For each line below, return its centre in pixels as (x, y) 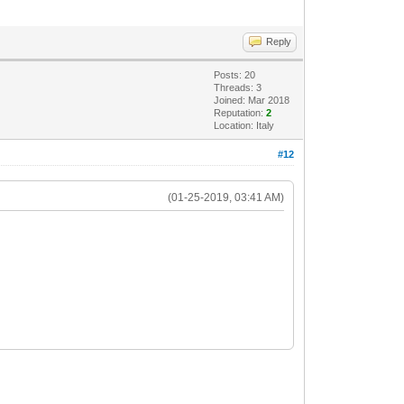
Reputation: (240, 112)
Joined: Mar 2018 (252, 100)
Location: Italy (244, 125)
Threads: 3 (238, 87)
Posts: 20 (235, 74)
